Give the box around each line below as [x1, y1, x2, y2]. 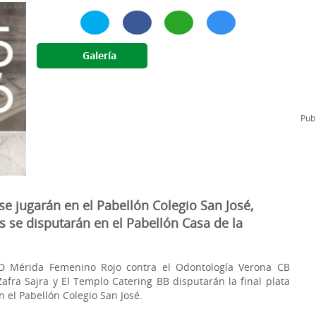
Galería [80, 49, 117, 63]
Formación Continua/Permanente [20, 13, 177, 27]
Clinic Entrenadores [42, 38, 136, 52]
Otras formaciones [42, 63, 130, 78]
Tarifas [205, 13, 238, 27]
